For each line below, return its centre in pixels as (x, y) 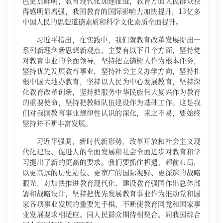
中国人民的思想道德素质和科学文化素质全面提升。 (103, 21)
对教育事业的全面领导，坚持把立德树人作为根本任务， (111, 60)
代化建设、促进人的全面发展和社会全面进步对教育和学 (111, 151)
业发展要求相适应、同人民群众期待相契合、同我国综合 (111, 214)
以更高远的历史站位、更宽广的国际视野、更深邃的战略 (111, 172)
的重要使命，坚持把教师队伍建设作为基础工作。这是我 (111, 102)
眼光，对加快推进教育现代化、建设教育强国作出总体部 (111, 183)
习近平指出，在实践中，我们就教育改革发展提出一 (118, 39)
